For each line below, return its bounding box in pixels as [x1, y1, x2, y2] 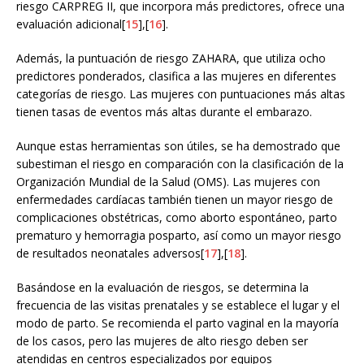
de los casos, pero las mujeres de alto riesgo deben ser [16, 332, 308, 349]
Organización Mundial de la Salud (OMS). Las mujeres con [16, 173, 320, 189]
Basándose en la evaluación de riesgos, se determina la [16, 279, 309, 295]
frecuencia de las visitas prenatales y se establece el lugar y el [16, 297, 340, 313]
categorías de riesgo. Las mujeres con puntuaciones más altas [16, 85, 345, 102]
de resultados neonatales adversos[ [16, 245, 204, 261]
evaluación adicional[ [16, 15, 125, 32]
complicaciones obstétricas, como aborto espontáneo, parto [16, 209, 337, 225]
